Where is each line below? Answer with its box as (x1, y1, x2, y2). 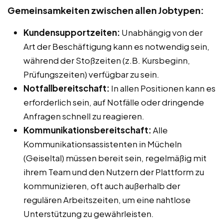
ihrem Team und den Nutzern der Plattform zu (23, 166, 204, 178)
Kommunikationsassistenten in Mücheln (23, 138, 182, 150)
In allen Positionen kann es (110, 83, 216, 94)
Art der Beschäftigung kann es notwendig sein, (23, 41, 210, 52)
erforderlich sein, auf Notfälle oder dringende (23, 97, 204, 108)
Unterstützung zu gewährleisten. (23, 208, 154, 220)
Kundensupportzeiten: (23, 27, 120, 38)
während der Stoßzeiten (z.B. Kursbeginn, (23, 55, 190, 66)
